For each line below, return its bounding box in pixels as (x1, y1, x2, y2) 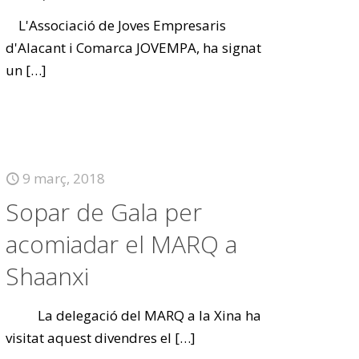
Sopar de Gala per (6, 196, 203, 228)
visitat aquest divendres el (6, 329, 172, 347)
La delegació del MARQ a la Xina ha (6, 306, 262, 325)
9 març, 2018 (22, 169, 106, 188)
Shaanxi (6, 260, 90, 292)
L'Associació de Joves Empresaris (6, 16, 227, 34)
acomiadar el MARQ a (6, 228, 238, 260)
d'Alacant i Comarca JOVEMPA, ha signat (6, 38, 262, 57)
